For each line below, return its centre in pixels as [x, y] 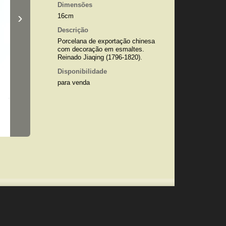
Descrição [73, 30]
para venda [73, 82]
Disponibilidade [82, 71]
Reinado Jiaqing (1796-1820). [100, 57]
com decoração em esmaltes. [101, 49]
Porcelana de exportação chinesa [106, 41]
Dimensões [75, 5]
